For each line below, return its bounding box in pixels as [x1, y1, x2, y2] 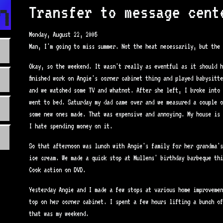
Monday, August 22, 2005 [29, 30, 98, 38]
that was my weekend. [29, 210, 89, 218]
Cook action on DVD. [29, 166, 86, 174]
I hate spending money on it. [29, 122, 112, 130]
